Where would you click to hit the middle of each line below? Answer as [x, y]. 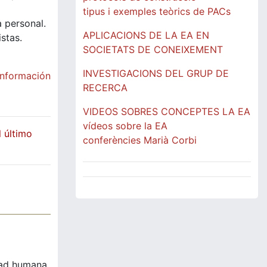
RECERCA [105, 88]
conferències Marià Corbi [140, 140]
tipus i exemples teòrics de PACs [157, 11]
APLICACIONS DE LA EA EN [146, 35]
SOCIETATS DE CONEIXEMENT [153, 49]
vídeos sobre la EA [125, 126]
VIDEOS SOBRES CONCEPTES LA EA [167, 111]
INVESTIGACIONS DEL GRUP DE [156, 73]
